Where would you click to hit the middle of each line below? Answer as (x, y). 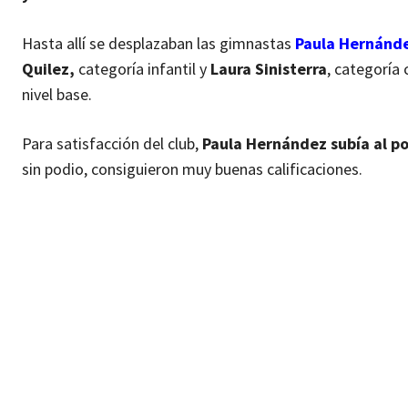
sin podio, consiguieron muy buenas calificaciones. (194, 168)
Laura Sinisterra (269, 68)
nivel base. (57, 94)
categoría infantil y (143, 68)
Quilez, (48, 68)
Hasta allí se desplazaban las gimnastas (158, 43)
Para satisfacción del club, (110, 143)
